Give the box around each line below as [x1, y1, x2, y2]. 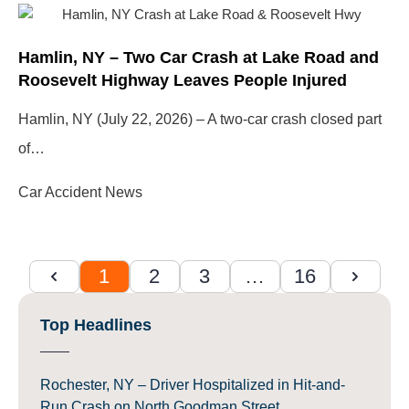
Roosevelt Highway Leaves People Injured [18, 70, 347, 90]
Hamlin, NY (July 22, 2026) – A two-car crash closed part [18, 110, 382, 127]
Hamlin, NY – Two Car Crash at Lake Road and [18, 47, 379, 68]
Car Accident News [18, 184, 142, 200]
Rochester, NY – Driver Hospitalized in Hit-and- [40, 377, 345, 393]
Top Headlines [40, 316, 152, 335]
